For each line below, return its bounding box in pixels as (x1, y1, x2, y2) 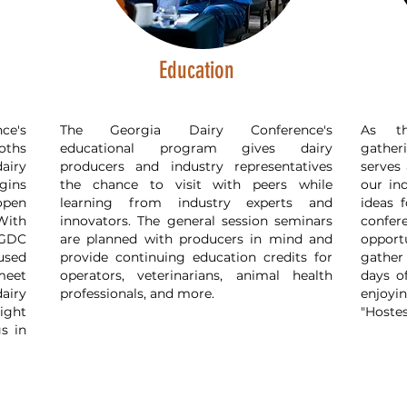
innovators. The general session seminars (60, 213, 333, 229)
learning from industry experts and (60, 194, 333, 211)
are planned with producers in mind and (60, 231, 333, 247)
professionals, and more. (60, 285, 214, 302)
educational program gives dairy (60, 140, 333, 156)
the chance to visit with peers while (60, 176, 333, 193)
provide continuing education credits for (60, 249, 333, 265)
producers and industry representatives (60, 158, 333, 174)
